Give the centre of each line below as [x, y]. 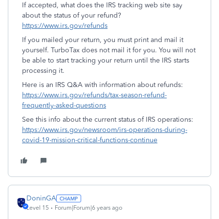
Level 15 [38, 208]
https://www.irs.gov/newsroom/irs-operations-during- [105, 130]
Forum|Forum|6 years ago [88, 208]
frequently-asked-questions [64, 105]
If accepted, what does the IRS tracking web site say [102, 5]
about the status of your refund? [72, 15]
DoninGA [41, 198]
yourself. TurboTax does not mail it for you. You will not [109, 50]
